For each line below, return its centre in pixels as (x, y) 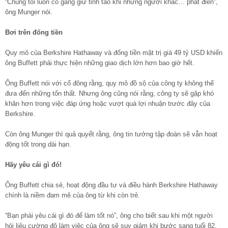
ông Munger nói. (29, 12)
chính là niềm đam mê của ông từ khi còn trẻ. (73, 195)
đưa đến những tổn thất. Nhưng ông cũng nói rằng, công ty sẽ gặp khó (109, 93)
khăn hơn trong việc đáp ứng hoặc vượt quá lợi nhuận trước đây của (108, 103)
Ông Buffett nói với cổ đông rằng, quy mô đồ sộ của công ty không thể (109, 83)
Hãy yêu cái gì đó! (33, 164)
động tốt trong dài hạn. (38, 144)
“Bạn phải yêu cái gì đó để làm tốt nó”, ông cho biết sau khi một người (109, 215)
